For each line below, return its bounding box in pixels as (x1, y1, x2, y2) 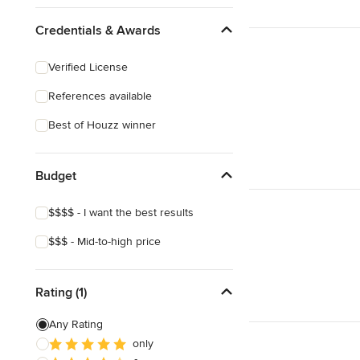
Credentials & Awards (35, 22, 161, 39)
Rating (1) (35, 284, 87, 301)
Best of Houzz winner (48, 118, 156, 132)
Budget (35, 167, 76, 184)
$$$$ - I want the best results (48, 206, 194, 219)
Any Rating (49, 317, 103, 331)
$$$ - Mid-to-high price (48, 235, 161, 248)
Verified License (48, 60, 128, 74)
